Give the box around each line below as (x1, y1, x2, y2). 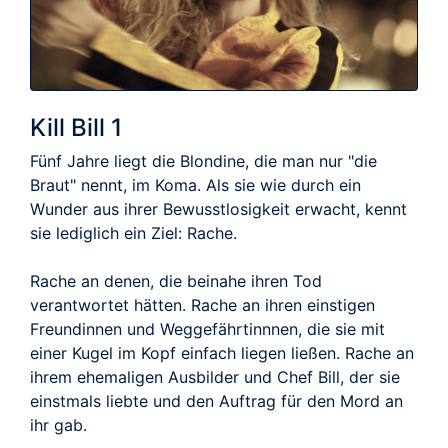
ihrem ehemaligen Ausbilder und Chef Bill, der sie (30, 366, 400, 387)
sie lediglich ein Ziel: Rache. (30, 222, 237, 243)
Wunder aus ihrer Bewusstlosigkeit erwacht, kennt (30, 198, 407, 219)
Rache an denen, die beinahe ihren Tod (30, 270, 322, 291)
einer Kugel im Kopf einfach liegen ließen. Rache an (30, 342, 414, 363)
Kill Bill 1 (30, 112, 122, 142)
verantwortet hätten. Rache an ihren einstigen (30, 294, 375, 315)
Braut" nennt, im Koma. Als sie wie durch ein (30, 174, 361, 195)
